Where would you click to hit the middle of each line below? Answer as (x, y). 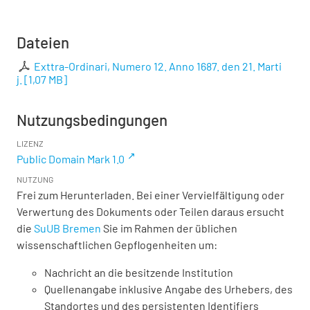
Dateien (43, 43)
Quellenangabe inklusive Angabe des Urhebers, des (168, 289)
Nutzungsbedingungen (92, 120)
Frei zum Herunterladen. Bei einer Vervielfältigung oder (151, 195)
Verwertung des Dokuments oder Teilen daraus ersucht (151, 212)
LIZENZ (30, 144)
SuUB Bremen (67, 228)
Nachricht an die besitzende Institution (139, 273)
